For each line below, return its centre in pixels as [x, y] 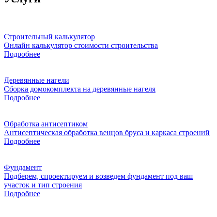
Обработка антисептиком [46, 124]
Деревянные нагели [37, 80]
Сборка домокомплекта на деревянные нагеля [80, 89]
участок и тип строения [43, 185]
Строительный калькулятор [49, 37]
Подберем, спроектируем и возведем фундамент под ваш [98, 176]
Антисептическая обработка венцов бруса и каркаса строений [107, 133]
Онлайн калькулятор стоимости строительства [81, 46]
